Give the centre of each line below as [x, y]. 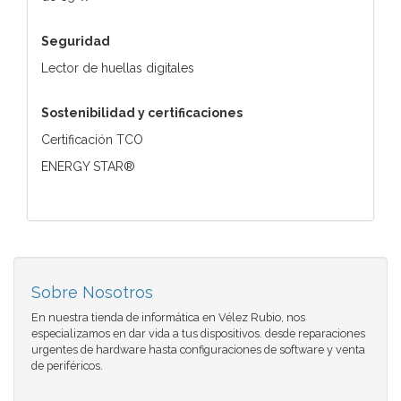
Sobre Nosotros [92, 292]
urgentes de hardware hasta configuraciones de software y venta [198, 349]
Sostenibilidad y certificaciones [142, 112]
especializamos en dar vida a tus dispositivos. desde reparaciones [198, 333]
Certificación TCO [92, 139]
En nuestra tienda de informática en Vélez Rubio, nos [168, 317]
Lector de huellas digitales [118, 68]
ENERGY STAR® [88, 166]
